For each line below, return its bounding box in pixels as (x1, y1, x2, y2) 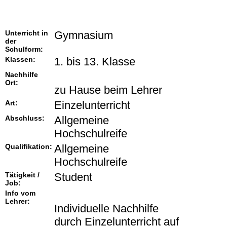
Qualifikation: (5, 142, 52, 151)
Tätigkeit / (5, 171, 40, 179)
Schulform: (5, 45, 43, 54)
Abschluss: (5, 114, 45, 123)
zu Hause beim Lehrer (54, 84, 162, 97)
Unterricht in (5, 29, 48, 37)
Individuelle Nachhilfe (54, 202, 159, 215)
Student (54, 171, 92, 184)
